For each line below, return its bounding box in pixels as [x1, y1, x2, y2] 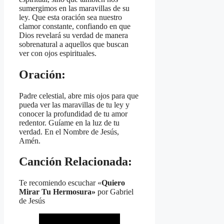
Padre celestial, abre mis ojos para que [19, 91, 138, 100]
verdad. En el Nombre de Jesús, [19, 127, 119, 136]
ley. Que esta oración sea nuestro [19, 12, 122, 21]
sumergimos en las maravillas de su [19, 3, 129, 12]
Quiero [101, 178, 125, 187]
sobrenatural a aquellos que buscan [19, 39, 128, 48]
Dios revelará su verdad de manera [19, 30, 128, 39]
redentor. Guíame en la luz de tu [19, 118, 119, 127]
